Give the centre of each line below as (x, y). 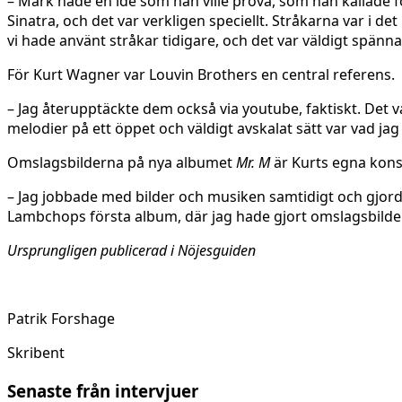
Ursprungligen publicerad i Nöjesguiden (131, 250)
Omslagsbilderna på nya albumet (122, 162)
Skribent (36, 352)
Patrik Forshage (61, 318)
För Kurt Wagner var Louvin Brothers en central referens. (201, 74)
